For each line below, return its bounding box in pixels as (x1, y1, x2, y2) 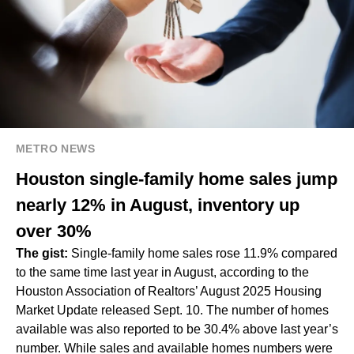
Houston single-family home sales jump (16, 169, 337, 190)
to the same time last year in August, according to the (16, 265, 309, 280)
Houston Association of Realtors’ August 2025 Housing (16, 284, 322, 299)
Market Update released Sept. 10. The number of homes (16, 303, 329, 318)
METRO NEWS (16, 142, 95, 156)
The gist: (16, 247, 71, 261)
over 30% (16, 221, 92, 242)
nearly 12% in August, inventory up (16, 195, 299, 216)
